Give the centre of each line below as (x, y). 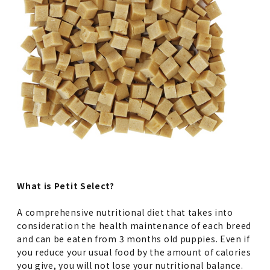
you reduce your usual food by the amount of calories (134, 252)
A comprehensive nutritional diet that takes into (125, 212)
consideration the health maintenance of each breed (134, 226)
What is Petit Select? (66, 186)
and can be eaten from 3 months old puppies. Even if (133, 239)
